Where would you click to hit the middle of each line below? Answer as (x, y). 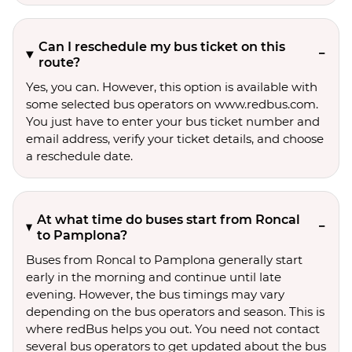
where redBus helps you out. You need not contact (173, 329)
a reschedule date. (79, 156)
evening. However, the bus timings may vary (155, 294)
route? (60, 62)
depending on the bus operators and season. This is (175, 312)
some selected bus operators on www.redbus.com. (172, 104)
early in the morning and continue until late (154, 277)
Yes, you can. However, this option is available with (172, 87)
